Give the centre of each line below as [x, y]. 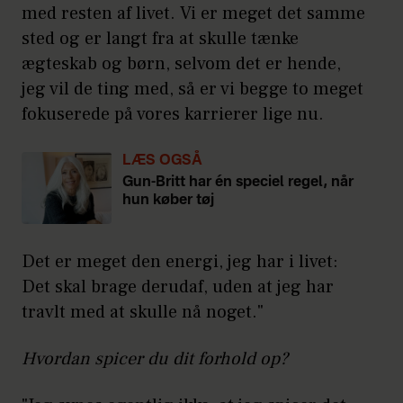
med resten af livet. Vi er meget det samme [193, 14]
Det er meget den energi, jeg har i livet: [180, 262]
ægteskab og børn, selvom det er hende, [181, 64]
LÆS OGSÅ [162, 161]
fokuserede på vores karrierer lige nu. [173, 115]
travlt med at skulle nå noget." [143, 313]
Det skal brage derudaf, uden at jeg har [178, 287]
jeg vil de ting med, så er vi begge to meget [193, 90]
